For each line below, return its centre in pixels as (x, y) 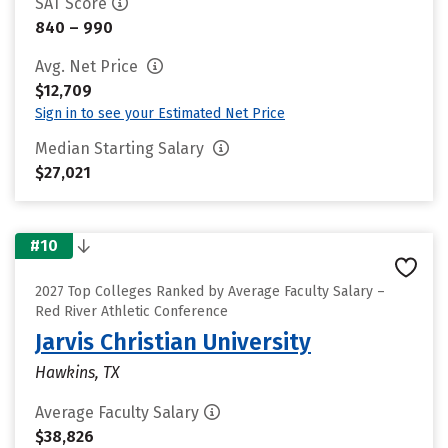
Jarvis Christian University (173, 342)
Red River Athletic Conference (131, 311)
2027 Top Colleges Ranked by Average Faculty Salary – (210, 291)
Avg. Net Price (88, 66)
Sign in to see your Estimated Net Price (160, 113)
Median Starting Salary (121, 148)
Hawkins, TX (77, 372)
